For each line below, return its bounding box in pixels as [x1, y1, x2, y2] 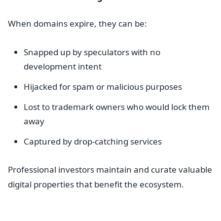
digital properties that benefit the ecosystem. [8, 179, 184, 190]
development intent [24, 61, 102, 72]
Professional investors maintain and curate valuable [8, 164, 212, 175]
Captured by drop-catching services [24, 136, 162, 147]
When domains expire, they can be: [8, 18, 147, 29]
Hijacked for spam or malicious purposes [24, 81, 182, 92]
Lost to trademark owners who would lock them [24, 101, 210, 112]
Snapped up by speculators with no [24, 46, 160, 58]
